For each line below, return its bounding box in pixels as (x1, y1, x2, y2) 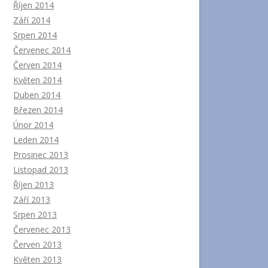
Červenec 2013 (13, 223, 71, 235)
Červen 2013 (13, 238, 62, 250)
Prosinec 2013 (13, 148, 69, 160)
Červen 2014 (13, 59, 62, 71)
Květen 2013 (13, 253, 62, 265)
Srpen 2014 (13, 29, 57, 41)
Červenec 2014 (13, 44, 71, 56)
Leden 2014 (13, 133, 59, 145)
